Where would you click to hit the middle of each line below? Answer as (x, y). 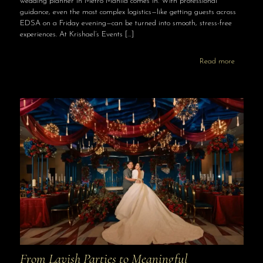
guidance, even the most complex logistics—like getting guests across (128, 12)
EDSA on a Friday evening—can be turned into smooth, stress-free (126, 23)
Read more (217, 62)
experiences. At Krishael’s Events (71, 35)
